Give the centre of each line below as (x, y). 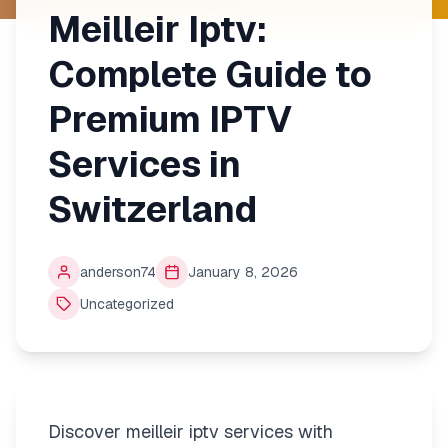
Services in (144, 164)
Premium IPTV (170, 119)
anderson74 (118, 272)
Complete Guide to (210, 74)
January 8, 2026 (243, 272)
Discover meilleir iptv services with (190, 431)
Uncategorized (127, 304)
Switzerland (152, 209)
